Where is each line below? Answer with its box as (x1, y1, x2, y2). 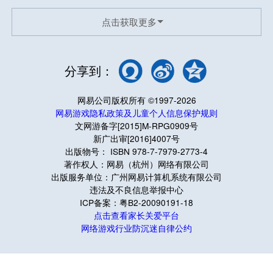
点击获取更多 (101, 15, 157, 28)
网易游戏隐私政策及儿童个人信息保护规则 (55, 106, 218, 119)
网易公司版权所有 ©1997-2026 (77, 93, 196, 106)
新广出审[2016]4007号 (93, 132, 180, 144)
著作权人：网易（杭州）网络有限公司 (64, 157, 209, 170)
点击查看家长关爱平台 (94, 208, 179, 221)
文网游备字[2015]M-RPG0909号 (75, 119, 198, 132)
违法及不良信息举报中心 (90, 183, 183, 196)
